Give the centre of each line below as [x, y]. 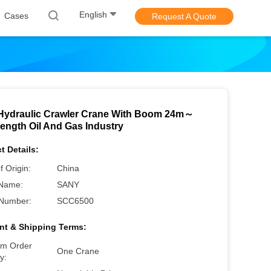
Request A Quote [184, 16]
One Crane [78, 251]
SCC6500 [75, 201]
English [93, 15]
